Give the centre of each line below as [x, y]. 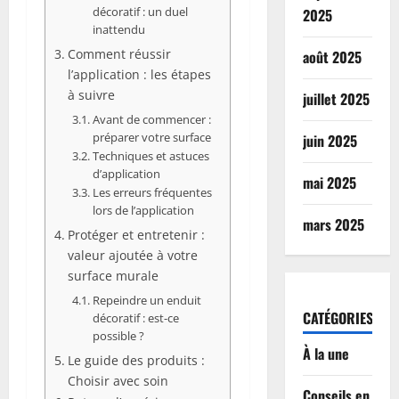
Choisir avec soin [118, 380]
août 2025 [332, 57]
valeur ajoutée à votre [132, 255]
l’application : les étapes [139, 74]
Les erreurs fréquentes [152, 192]
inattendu [118, 29]
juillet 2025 [336, 99]
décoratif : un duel [140, 11]
